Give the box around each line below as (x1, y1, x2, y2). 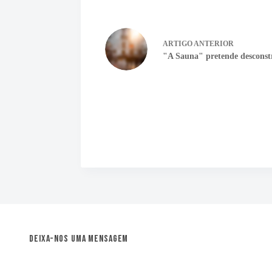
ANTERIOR (192, 39, 234, 48)
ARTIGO (163, 39, 193, 48)
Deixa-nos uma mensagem (29, 233, 129, 245)
